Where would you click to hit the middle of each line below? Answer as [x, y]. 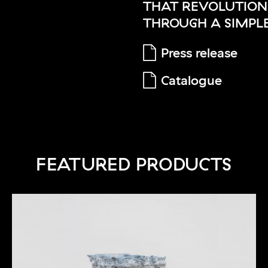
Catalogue [191, 80]
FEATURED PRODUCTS [134, 164]
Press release [199, 53]
